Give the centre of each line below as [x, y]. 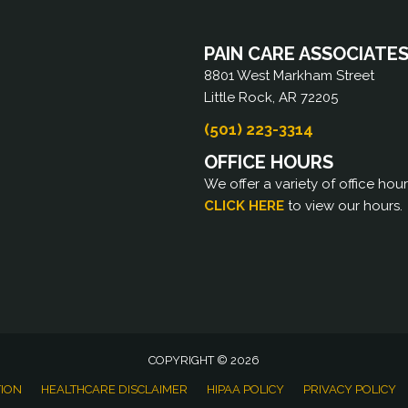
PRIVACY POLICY [349, 390]
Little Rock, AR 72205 [271, 97]
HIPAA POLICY [245, 390]
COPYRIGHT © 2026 [204, 361]
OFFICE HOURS [269, 162]
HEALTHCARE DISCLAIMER [114, 390]
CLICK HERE [244, 205]
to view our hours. [345, 205]
